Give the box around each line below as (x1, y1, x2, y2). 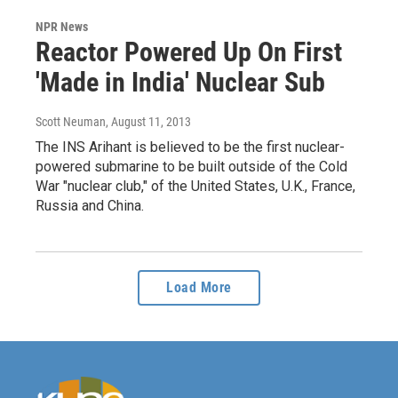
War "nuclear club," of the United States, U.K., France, (36, 177, 355, 195)
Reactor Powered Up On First (36, 36, 342, 68)
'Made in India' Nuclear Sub (36, 66, 325, 98)
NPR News (36, 19, 88, 34)
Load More (166, 278, 232, 296)
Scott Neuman (36, 114, 106, 129)
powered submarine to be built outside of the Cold (36, 157, 347, 175)
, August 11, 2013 (106, 114, 191, 129)
